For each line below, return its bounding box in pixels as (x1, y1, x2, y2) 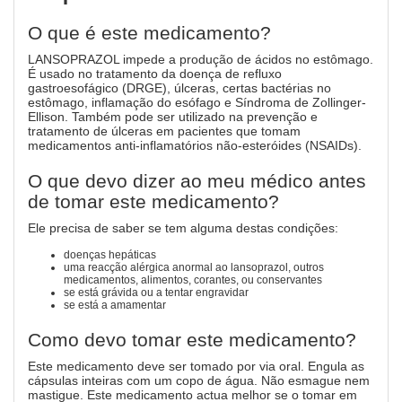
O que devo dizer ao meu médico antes (28, 170, 366, 191)
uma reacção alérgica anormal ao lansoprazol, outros (64, 261, 324, 274)
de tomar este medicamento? (28, 191, 279, 212)
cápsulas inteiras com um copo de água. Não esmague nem (28, 373, 370, 388)
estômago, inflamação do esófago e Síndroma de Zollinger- (28, 95, 366, 109)
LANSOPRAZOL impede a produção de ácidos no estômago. (28, 52, 373, 66)
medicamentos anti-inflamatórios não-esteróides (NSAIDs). (28, 138, 362, 153)
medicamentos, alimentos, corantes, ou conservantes (64, 274, 322, 286)
